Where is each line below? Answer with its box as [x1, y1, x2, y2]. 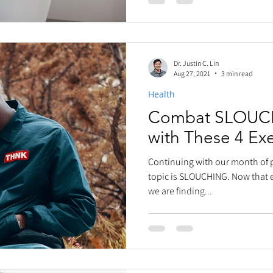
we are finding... [148, 184, 212, 197]
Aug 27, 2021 [174, 68, 210, 78]
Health [148, 88, 175, 100]
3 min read [221, 68, 253, 78]
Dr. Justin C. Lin [174, 58, 219, 68]
